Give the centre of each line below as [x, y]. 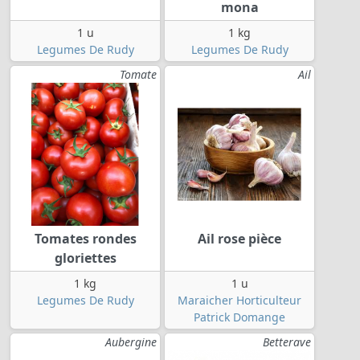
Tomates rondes [85, 238]
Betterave [287, 342]
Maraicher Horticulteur [239, 300]
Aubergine [131, 342]
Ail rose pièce [239, 238]
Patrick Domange [239, 317]
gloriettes [85, 258]
